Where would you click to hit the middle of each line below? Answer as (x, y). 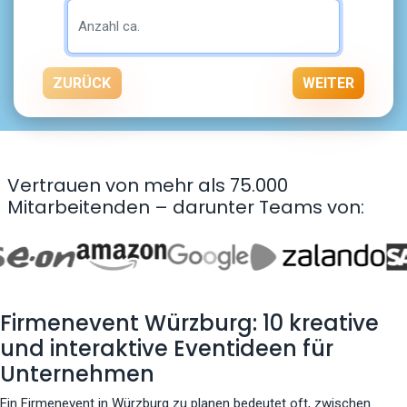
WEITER (328, 83)
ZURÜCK (82, 83)
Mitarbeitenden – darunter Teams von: (186, 208)
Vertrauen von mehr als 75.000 (148, 186)
